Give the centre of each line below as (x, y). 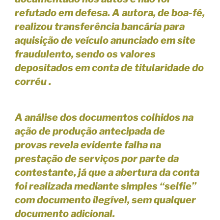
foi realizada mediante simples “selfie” (106, 186)
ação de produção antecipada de (90, 131)
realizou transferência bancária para (100, 27)
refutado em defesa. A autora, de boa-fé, (110, 13)
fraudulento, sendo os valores (85, 54)
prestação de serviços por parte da (97, 159)
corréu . (34, 82)
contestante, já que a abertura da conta (107, 173)
